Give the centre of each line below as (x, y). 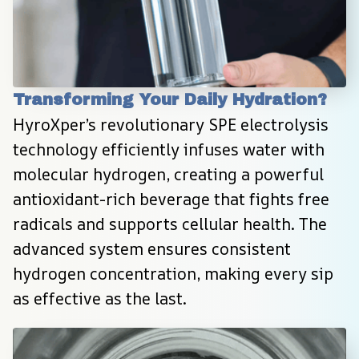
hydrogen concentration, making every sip (173, 274)
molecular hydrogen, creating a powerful (168, 175)
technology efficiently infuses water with (169, 150)
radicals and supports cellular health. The (170, 224)
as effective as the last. (100, 299)
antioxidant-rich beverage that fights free (171, 200)
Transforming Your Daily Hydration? (170, 100)
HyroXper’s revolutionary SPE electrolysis (171, 125)
